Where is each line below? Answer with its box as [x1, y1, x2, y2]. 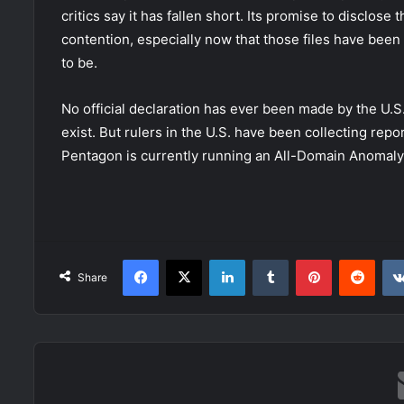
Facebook [158, 252, 213, 266]
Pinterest [331, 252, 382, 266]
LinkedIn [244, 252, 291, 266]
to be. [61, 54, 97, 71]
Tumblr [288, 252, 326, 266]
